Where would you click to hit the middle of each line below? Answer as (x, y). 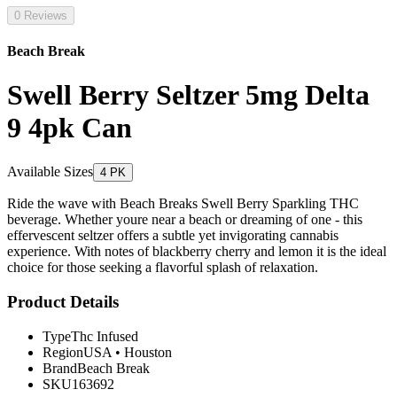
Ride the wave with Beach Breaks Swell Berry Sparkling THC (183, 204)
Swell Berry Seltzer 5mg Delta (188, 94)
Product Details (63, 301)
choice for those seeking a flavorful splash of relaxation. (163, 268)
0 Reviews (41, 16)
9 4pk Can (70, 127)
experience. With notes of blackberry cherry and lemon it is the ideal (197, 252)
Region (63, 352)
